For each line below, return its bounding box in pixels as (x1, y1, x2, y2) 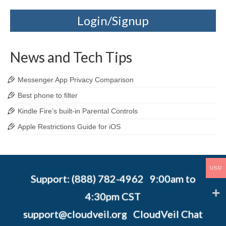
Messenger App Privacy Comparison (18, 76, 134, 84)
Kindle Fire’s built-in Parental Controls (18, 107, 138, 115)
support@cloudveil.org (23, 208, 127, 220)
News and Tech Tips (10, 48, 132, 66)
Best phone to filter (18, 91, 78, 99)
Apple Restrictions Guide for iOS (18, 123, 121, 131)
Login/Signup (77, 13, 149, 28)
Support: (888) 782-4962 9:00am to (30, 173, 196, 185)
